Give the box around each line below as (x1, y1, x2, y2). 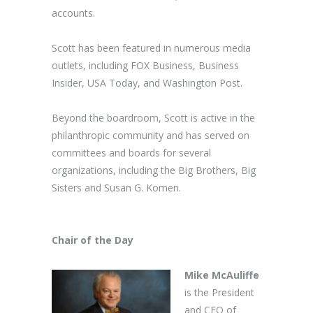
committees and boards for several (52, 146, 211, 159)
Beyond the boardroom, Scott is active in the (52, 111, 255, 124)
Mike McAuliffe (184, 268, 259, 282)
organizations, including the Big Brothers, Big (52, 163, 256, 177)
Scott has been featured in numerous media (52, 41, 251, 54)
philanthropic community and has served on (52, 129, 249, 142)
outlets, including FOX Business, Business (52, 59, 239, 72)
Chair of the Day (52, 233, 133, 247)
